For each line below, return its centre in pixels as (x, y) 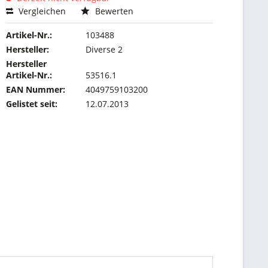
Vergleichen (41, 11)
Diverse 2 (104, 49)
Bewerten (113, 11)
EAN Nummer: (36, 89)
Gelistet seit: (32, 104)
